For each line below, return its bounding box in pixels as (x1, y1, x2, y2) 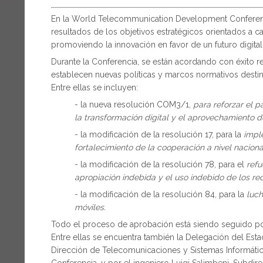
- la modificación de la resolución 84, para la (75, 189, 247, 199)
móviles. (75, 202, 106, 212)
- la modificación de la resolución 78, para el (75, 159, 247, 169)
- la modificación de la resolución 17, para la (75, 129, 244, 139)
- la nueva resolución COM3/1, (75, 99, 193, 109)
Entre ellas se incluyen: (51, 82, 138, 92)
